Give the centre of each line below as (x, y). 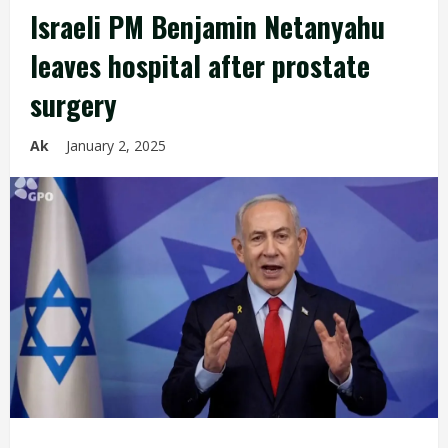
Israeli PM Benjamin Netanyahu (207, 26)
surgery (73, 104)
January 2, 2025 (118, 145)
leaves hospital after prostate (200, 65)
